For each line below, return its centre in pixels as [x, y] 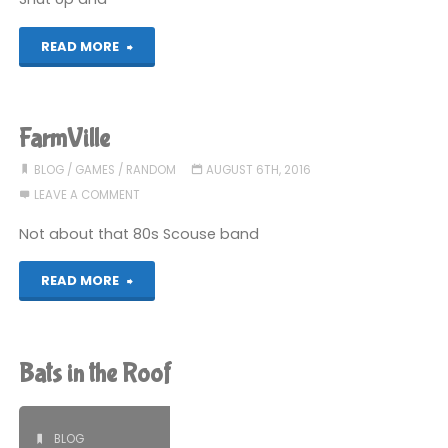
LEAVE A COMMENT [86, 195]
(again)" [163, 85]
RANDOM [150, 170]
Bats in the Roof [96, 374]
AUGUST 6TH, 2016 [258, 170]
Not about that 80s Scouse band [139, 233]
